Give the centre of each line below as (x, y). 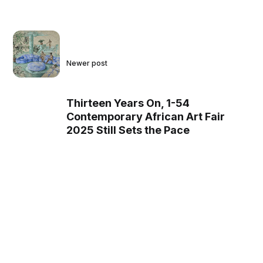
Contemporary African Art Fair (146, 116)
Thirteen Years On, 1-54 (128, 103)
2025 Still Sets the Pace (128, 130)
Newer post (87, 63)
